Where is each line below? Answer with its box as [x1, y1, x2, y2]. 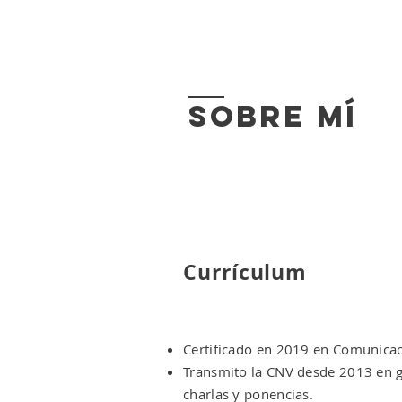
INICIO [89, 25, 120, 38]
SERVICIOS [328, 25, 382, 38]
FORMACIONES [224, 25, 301, 38]
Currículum [183, 257, 308, 286]
